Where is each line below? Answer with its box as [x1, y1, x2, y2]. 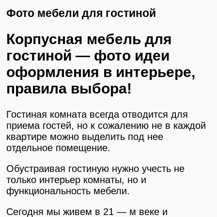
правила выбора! [6, 80, 132, 97]
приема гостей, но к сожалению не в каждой [6, 120, 206, 131]
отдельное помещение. [6, 142, 111, 154]
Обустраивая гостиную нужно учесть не [6, 163, 185, 174]
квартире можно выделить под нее [6, 131, 164, 142]
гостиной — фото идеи [6, 47, 170, 64]
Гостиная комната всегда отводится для [6, 109, 188, 120]
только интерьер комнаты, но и [6, 174, 147, 186]
